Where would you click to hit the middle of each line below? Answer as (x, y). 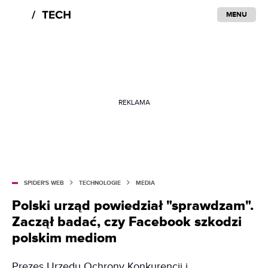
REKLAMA (134, 102)
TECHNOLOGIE (100, 183)
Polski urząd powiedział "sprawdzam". (133, 206)
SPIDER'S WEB (44, 183)
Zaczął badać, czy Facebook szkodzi (127, 222)
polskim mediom (64, 238)
